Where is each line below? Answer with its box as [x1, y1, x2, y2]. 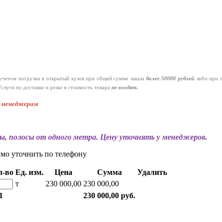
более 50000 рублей [146, 76, 195, 82]
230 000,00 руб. [83, 191, 135, 200]
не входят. [111, 85, 140, 91]
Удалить [137, 168, 167, 177]
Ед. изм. [15, 168, 44, 177]
